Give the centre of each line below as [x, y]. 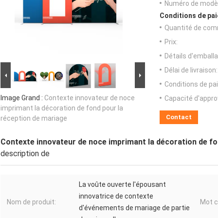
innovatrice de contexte [116, 196]
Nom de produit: [31, 202]
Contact [179, 117]
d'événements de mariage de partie [134, 208]
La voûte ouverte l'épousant [122, 185]
